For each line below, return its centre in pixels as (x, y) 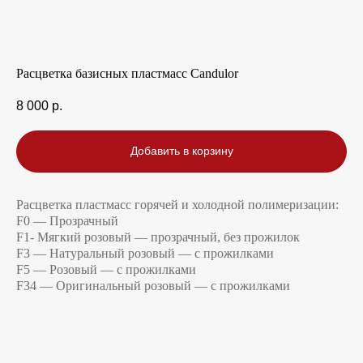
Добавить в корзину (181, 151)
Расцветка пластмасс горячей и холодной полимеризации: (177, 204)
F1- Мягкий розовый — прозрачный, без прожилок (158, 237)
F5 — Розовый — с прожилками (106, 269)
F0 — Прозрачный (67, 220)
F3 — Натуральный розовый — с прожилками (145, 253)
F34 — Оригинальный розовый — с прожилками (153, 285)
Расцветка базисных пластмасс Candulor (127, 73)
